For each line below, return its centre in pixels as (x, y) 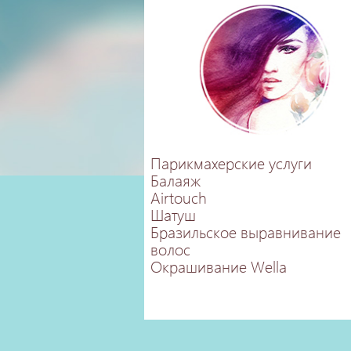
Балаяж (175, 179)
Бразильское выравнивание (246, 231)
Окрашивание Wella (219, 266)
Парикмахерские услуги (231, 162)
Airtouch (179, 197)
